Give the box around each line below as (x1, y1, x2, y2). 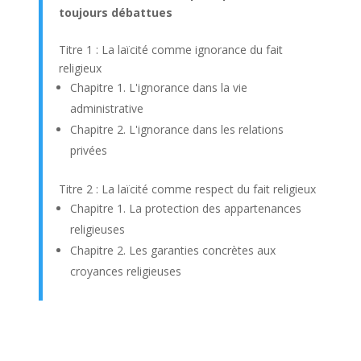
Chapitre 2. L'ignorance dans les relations (69, 122, 284, 137)
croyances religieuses (69, 263, 181, 279)
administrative (69, 101, 143, 116)
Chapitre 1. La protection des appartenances (69, 201, 301, 216)
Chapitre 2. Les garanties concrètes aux (69, 243, 276, 258)
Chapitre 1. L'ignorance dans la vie (69, 80, 247, 95)
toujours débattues (58, 5, 172, 20)
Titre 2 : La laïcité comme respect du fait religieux (58, 181, 316, 197)
